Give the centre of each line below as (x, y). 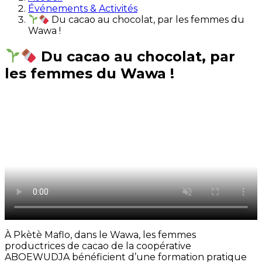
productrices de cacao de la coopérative (98, 246)
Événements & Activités (83, 8)
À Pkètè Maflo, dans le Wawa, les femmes (100, 235)
